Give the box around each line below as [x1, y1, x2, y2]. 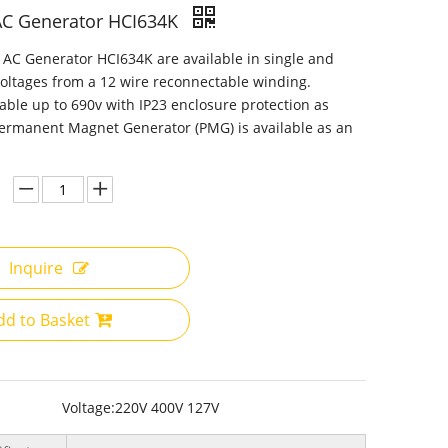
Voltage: [62, 398, 115, 417]
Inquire [9, 257, 63, 279]
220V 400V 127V [115, 398, 219, 417]
